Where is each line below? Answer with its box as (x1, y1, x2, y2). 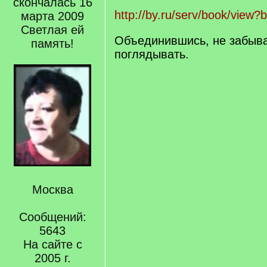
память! (31, 37, 74, 50)
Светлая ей (21, 23, 84, 36)
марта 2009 (21, 10, 84, 23)
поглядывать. (114, 48, 189, 61)
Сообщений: (18, 210, 86, 223)
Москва (32, 182, 73, 196)
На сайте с (23, 237, 82, 251)
